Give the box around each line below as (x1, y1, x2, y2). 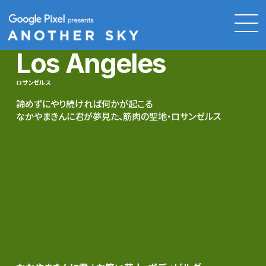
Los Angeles (15, 46, 166, 80)
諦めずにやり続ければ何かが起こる (15, 96, 153, 110)
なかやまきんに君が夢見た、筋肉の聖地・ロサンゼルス (15, 109, 221, 122)
